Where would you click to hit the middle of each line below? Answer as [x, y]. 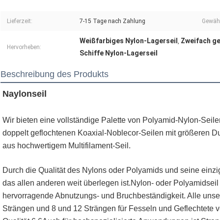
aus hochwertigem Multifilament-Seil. [67, 146]
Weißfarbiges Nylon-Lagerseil [129, 41]
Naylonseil [25, 94]
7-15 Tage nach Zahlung [112, 21]
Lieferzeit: [20, 21]
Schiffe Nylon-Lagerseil [119, 53]
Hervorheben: [24, 47]
